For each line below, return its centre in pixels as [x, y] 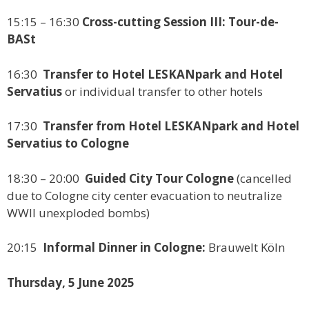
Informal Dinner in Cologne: [126, 248]
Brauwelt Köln [247, 248]
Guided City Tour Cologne [159, 178]
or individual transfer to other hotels [162, 91]
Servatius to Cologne [68, 143]
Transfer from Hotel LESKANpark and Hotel [171, 126]
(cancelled [263, 178]
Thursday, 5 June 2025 [71, 282]
